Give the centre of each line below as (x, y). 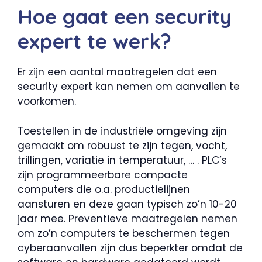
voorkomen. (47, 101)
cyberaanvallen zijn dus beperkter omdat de (130, 248)
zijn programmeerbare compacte (103, 175)
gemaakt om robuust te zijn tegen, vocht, (122, 145)
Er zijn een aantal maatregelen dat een (117, 72)
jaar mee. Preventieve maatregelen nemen (127, 218)
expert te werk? (94, 41)
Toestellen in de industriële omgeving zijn (122, 131)
